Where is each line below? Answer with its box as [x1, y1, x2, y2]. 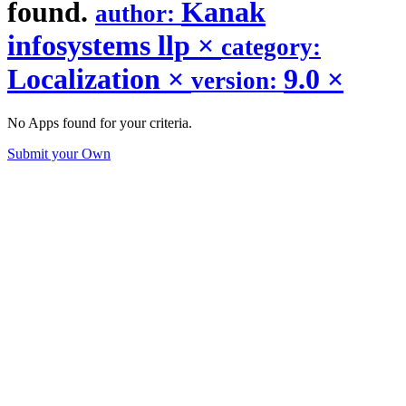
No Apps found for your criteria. [7, 115, 192, 131]
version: [191, 66, 284, 94]
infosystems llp [7, 28, 198, 62]
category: [221, 33, 321, 61]
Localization [7, 62, 168, 95]
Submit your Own [7, 146, 111, 162]
